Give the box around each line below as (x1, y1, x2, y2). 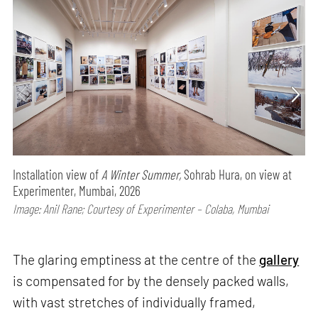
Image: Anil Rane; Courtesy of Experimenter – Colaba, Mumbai (13, 201, 270, 217)
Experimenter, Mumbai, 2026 (13, 182, 141, 199)
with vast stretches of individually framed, (13, 293, 256, 310)
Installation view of (13, 166, 102, 183)
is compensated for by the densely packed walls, (13, 272, 290, 289)
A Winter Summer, (102, 166, 182, 183)
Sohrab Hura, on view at (181, 166, 292, 183)
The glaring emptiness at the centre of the (13, 251, 260, 268)
